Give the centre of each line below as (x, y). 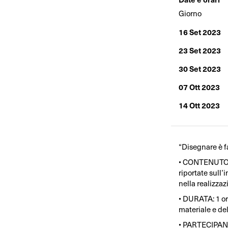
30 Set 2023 (199, 69)
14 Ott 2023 (199, 105)
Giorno (190, 13)
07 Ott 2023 (199, 87)
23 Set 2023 (199, 50)
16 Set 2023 (199, 32)
